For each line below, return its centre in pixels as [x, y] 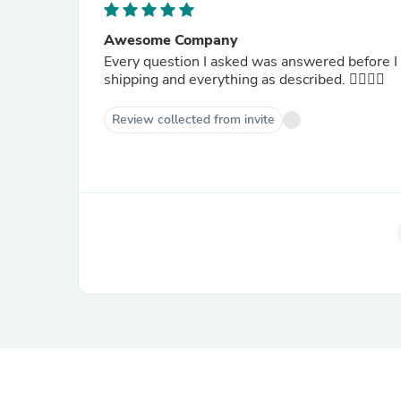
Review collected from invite [193, 119]
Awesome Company [171, 40]
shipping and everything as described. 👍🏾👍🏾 [367, 80]
